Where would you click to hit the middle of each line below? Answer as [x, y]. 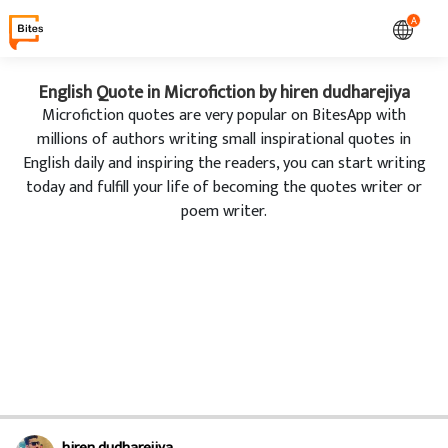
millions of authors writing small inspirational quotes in [224, 139]
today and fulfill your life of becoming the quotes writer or [224, 187]
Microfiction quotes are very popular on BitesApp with [224, 115]
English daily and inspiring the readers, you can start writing [224, 163]
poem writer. [224, 211]
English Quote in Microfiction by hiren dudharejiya [224, 93]
